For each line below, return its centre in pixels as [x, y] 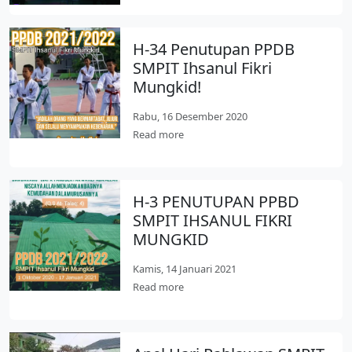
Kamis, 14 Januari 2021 [185, 269]
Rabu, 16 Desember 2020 [191, 116]
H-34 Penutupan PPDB [214, 49]
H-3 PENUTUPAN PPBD [216, 202]
